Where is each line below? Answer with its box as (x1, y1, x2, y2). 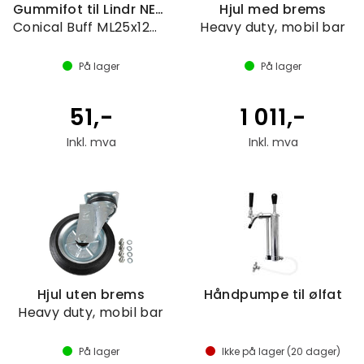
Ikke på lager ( (222, 344, 291, 358)
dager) (303, 344, 340, 358)
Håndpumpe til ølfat (203, 285, 343, 304)
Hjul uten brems (37, 285, 145, 304)
